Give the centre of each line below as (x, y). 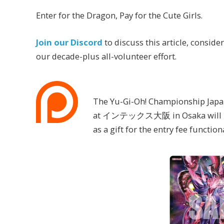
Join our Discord (69, 42)
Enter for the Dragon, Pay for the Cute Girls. (119, 15)
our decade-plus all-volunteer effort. (106, 56)
